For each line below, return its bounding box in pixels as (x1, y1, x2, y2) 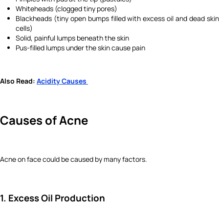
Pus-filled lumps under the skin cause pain (16, 43, 145, 53)
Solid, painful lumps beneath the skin (16, 33, 129, 43)
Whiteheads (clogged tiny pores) (16, 4, 117, 14)
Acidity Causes (37, 76, 87, 86)
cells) (16, 23, 33, 33)
